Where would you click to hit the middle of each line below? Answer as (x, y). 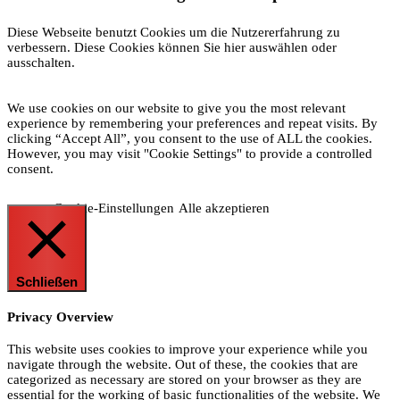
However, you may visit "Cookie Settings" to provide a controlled (190, 154)
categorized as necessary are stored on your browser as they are (184, 380)
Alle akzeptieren (224, 208)
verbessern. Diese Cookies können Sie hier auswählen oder (172, 48)
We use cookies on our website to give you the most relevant (176, 108)
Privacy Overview (60, 317)
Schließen (47, 283)
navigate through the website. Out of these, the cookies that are (183, 365)
